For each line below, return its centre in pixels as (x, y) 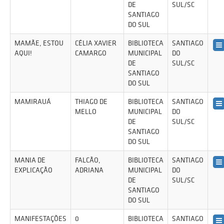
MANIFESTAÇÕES (40, 218)
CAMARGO (91, 53)
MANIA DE (30, 160)
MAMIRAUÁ (33, 101)
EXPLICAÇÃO (33, 170)
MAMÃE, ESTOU (39, 43)
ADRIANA (89, 170)
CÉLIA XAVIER (96, 43)
